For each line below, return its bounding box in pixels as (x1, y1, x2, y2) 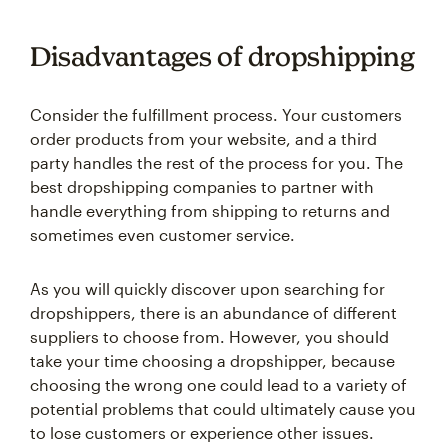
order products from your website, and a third (30, 129, 377, 149)
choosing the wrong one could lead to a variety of (30, 375, 407, 395)
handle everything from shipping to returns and (30, 201, 390, 221)
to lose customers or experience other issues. (30, 423, 374, 443)
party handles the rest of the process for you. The (30, 153, 403, 173)
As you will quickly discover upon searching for (30, 279, 385, 299)
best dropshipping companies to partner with (30, 177, 374, 197)
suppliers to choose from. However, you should (30, 327, 389, 347)
